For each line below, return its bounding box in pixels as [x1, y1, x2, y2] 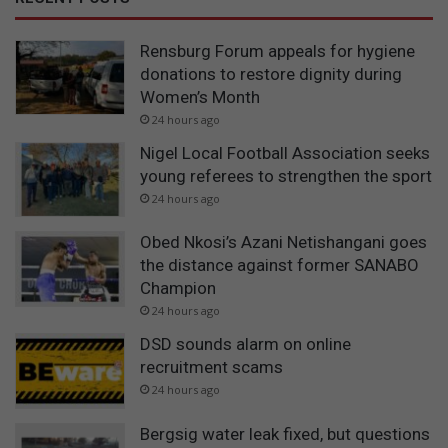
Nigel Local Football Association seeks [140, 142, 430, 163]
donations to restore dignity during [140, 63, 402, 84]
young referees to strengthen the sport [140, 165, 432, 186]
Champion [140, 278, 216, 299]
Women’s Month [140, 86, 260, 107]
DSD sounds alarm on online [140, 334, 351, 355]
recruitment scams [140, 357, 283, 378]
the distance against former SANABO [140, 255, 419, 276]
